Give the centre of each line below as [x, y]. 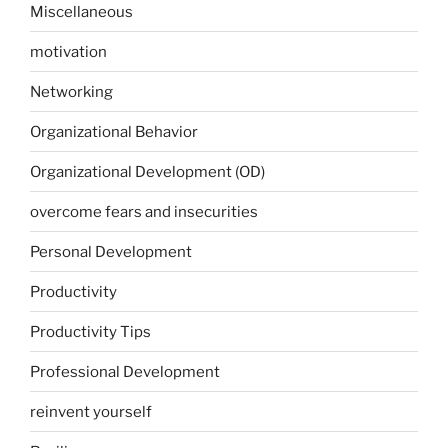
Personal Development [111, 251]
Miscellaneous [81, 11]
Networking [71, 91]
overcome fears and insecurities [144, 211]
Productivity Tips [90, 331]
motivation [68, 51]
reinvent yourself [91, 411]
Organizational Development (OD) [147, 171]
